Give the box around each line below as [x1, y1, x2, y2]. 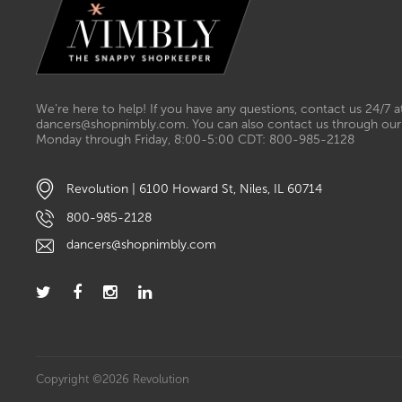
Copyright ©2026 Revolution [36, 371, 189, 386]
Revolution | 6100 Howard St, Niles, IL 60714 [63, 180, 322, 197]
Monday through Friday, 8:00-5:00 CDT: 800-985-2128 [36, 132, 354, 148]
